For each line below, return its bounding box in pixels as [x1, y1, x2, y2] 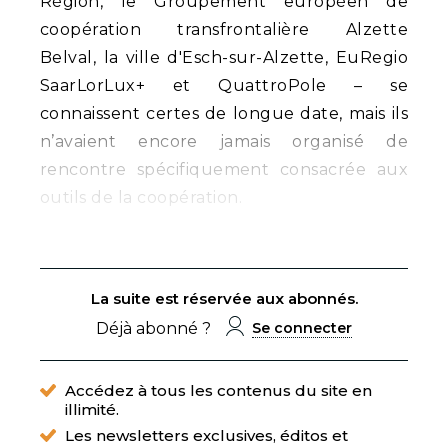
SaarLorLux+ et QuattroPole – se [40, 76, 408, 96]
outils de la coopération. [40, 188, 242, 208]
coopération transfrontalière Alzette [40, 20, 408, 40]
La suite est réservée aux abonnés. [90, 289, 358, 309]
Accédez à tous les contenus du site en [65, 381, 372, 401]
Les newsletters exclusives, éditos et [65, 426, 348, 446]
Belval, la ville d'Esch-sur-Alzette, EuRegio [40, 48, 408, 68]
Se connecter [252, 318, 352, 337]
